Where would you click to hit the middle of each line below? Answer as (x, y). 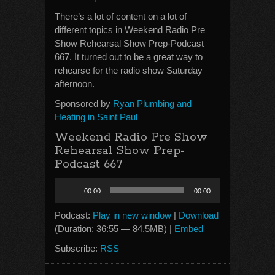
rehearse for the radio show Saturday (129, 70)
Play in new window (132, 215)
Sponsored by (84, 103)
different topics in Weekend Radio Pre (130, 30)
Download (199, 215)
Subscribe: (77, 248)
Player (67, 197)
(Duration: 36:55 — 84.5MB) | (114, 229)
